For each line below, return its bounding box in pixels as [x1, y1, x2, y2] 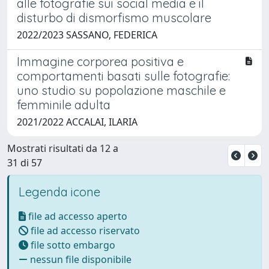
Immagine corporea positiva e [17, 53, 184, 69]
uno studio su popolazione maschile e [17, 82, 226, 98]
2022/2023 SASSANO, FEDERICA [17, 28, 157, 41]
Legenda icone [19, 184, 100, 199]
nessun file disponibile [28, 252, 131, 266]
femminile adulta [17, 97, 110, 112]
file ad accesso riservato [28, 223, 140, 237]
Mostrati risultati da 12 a [7, 141, 118, 155]
